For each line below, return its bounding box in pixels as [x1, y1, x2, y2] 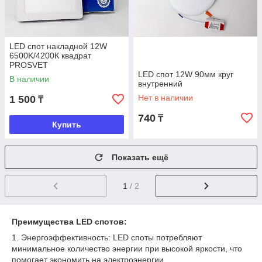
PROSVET [9, 60, 48, 70]
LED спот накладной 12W [9, 42, 107, 51]
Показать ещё [112, 153, 168, 162]
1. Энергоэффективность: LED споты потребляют [12, 232, 202, 242]
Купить [52, 120, 81, 129]
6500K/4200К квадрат [9, 51, 91, 60]
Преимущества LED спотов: [12, 216, 127, 226]
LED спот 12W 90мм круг [138, 70, 233, 79]
